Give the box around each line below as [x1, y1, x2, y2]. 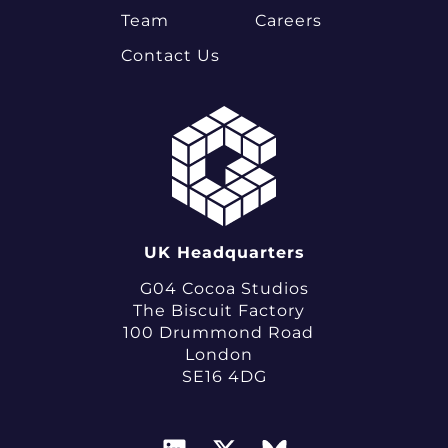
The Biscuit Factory [132, 301, 316, 321]
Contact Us [120, 46, 220, 65]
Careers [254, 11, 322, 30]
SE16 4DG [181, 367, 267, 387]
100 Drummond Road [123, 323, 325, 343]
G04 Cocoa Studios [139, 279, 309, 299]
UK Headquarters [143, 243, 305, 262]
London [184, 345, 264, 365]
